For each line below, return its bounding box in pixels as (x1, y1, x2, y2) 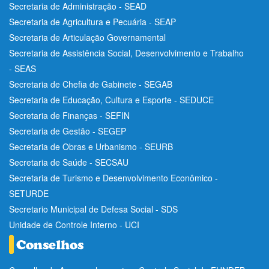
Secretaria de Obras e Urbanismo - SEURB (9, 140, 173, 153)
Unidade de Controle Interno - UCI (9, 218, 139, 231)
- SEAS (9, 62, 36, 74)
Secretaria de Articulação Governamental (9, 31, 166, 43)
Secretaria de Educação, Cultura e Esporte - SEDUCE (9, 93, 214, 106)
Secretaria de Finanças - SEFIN (9, 109, 130, 121)
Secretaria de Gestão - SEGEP (9, 124, 126, 137)
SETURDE (9, 187, 49, 199)
